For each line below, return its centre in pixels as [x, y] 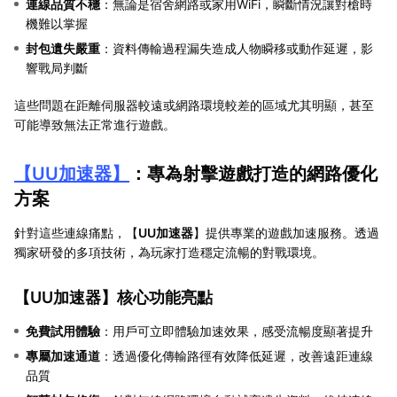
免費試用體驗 [63, 331]
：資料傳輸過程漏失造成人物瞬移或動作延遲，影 [237, 48]
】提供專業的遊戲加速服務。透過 [286, 232]
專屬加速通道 [63, 355]
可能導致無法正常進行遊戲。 [95, 124]
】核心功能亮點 [157, 297]
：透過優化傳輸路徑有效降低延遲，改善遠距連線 [237, 355]
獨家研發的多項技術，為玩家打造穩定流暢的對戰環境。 [169, 252]
